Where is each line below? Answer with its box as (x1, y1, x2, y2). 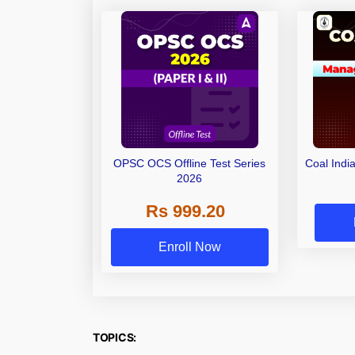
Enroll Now (158, 240, 221, 254)
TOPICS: (93, 330, 137, 345)
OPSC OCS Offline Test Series (113, 157, 266, 170)
